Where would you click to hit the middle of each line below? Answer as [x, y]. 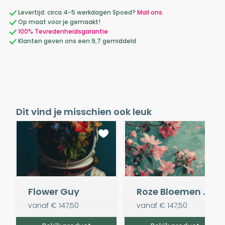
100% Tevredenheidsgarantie [63, 31]
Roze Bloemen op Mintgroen [206, 192]
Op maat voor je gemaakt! [59, 22]
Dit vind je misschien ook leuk [84, 111]
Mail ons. [150, 12]
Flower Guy [54, 192]
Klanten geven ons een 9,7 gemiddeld [76, 41]
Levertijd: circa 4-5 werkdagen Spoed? [77, 12]
